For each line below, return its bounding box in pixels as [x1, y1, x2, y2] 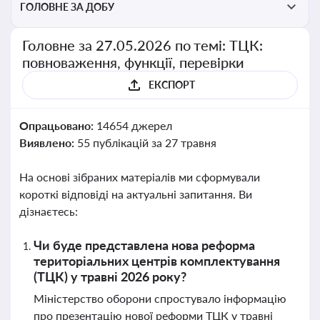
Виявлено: [19, 136, 77, 149]
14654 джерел [96, 119, 172, 132]
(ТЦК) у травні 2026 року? [34, 269, 186, 284]
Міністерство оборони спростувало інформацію [34, 291, 286, 305]
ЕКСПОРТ [148, 79, 195, 91]
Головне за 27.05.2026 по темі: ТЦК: [22, 36, 264, 54]
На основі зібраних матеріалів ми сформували [19, 170, 260, 184]
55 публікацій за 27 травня [76, 136, 216, 149]
